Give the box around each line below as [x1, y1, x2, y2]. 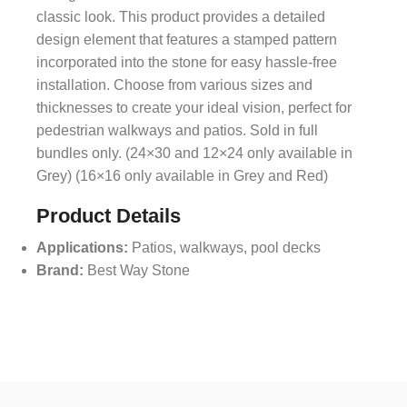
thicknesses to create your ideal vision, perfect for [36, 100, 352, 115]
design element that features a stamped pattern [36, 32, 337, 47]
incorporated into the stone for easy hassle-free [36, 55, 337, 70]
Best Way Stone [84, 262, 190, 278]
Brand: [36, 262, 84, 278]
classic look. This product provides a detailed [36, 9, 325, 25]
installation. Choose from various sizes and [36, 77, 313, 93]
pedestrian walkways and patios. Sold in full [36, 123, 318, 138]
